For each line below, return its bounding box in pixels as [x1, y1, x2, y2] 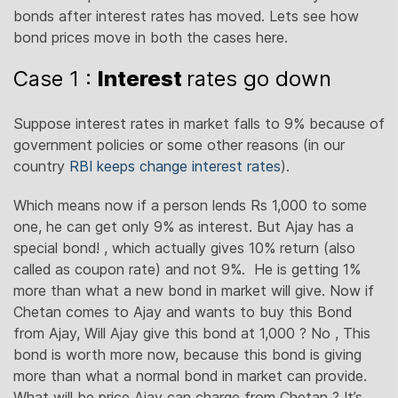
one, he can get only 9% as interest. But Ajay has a [13, 218, 354, 236]
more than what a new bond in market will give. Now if [13, 282, 374, 300]
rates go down [187, 66, 331, 92]
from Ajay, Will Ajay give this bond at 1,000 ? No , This [13, 324, 370, 343]
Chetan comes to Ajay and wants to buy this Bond [13, 303, 352, 322]
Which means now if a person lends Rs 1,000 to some [13, 196, 367, 215]
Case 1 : [13, 66, 98, 92]
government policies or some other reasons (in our [13, 136, 345, 155]
